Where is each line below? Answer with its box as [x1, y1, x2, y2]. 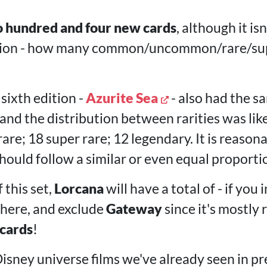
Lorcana [54, 180, 104, 197]
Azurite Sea [85, 89, 158, 106]
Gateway [105, 200, 162, 217]
